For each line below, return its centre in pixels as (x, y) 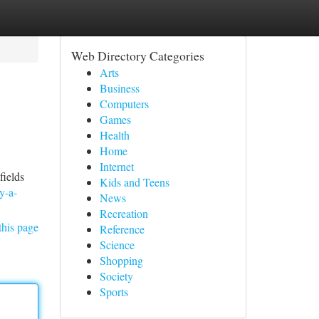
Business (119, 88)
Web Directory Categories (137, 56)
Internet (116, 166)
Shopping (121, 260)
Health (114, 135)
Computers (124, 104)
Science (117, 245)
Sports (114, 292)
